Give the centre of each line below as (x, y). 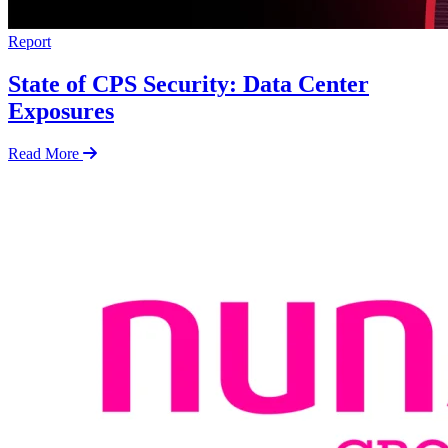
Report (29, 41)
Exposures (61, 110)
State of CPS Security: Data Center (188, 83)
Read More (43, 153)
